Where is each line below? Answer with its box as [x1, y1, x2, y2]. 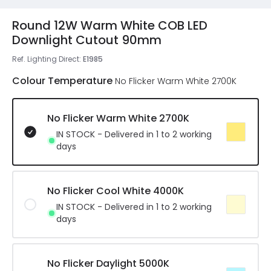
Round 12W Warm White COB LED [12, 17, 207, 34]
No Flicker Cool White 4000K [47, 184, 184, 198]
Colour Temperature [12, 74, 113, 88]
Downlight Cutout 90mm [12, 31, 162, 48]
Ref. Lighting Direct [12, 54, 79, 64]
